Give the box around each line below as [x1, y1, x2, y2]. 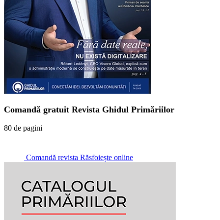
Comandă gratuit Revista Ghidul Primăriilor [4, 104, 174, 114]
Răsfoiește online [80, 153, 133, 162]
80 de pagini [4, 123, 42, 132]
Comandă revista [24, 153, 80, 162]
